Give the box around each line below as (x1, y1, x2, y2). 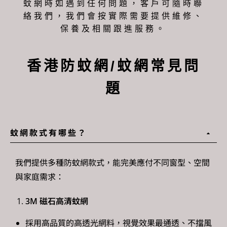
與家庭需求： (15, 171, 64, 182)
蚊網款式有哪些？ (10, 127, 87, 138)
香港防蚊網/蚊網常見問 (26, 58, 201, 74)
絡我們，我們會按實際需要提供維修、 (23, 11, 204, 20)
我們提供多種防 (15, 157, 72, 168)
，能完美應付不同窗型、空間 (104, 157, 210, 168)
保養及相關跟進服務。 (60, 24, 167, 33)
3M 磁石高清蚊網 (25, 195, 88, 207)
